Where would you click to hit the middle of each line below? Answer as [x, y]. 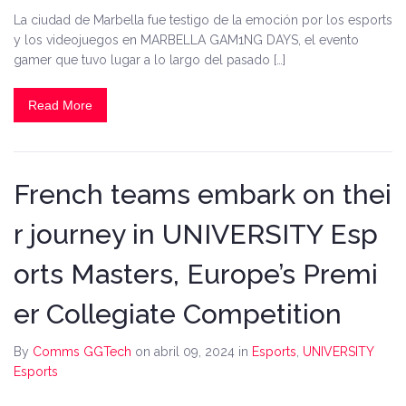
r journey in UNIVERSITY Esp [196, 235]
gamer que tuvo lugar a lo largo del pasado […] [150, 60]
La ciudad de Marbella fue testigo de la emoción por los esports [203, 20]
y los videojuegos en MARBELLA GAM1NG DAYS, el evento [186, 40]
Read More [60, 106]
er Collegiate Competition [178, 314]
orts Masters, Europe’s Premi [196, 275]
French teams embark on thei [203, 195]
